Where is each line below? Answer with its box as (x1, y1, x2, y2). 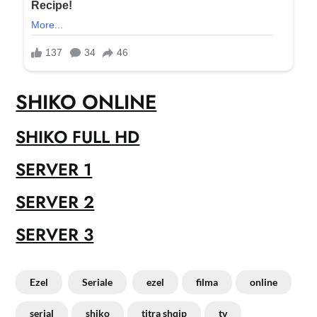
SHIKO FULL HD (16, 124, 140, 149)
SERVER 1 (16, 156, 93, 182)
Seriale (82, 275, 113, 288)
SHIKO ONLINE (16, 87, 157, 117)
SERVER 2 (16, 189, 95, 214)
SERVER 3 (16, 221, 94, 247)
